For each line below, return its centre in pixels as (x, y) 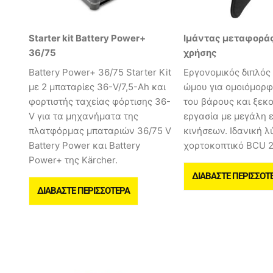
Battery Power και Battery (84, 145)
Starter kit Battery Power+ (87, 38)
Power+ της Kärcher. (73, 160)
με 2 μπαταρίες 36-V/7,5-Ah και (97, 87)
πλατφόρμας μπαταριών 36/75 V (100, 130)
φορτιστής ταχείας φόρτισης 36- (100, 101)
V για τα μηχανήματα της (83, 116)
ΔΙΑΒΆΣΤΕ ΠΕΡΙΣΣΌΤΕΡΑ (83, 190)
